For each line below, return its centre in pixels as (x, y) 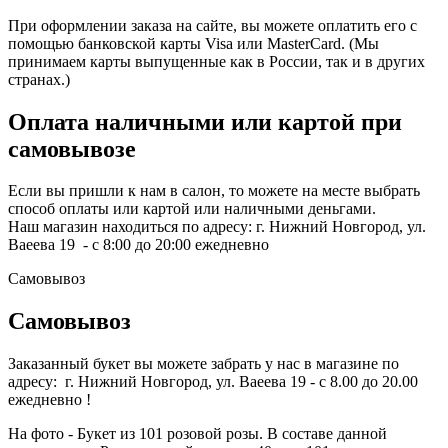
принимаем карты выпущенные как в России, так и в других (216, 61)
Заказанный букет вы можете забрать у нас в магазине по (203, 364)
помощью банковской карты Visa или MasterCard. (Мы (193, 43)
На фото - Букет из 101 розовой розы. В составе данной (197, 434)
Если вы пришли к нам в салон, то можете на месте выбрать (214, 191)
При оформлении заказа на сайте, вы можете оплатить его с (212, 25)
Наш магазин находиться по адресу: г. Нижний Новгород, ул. (217, 227)
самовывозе (72, 148)
